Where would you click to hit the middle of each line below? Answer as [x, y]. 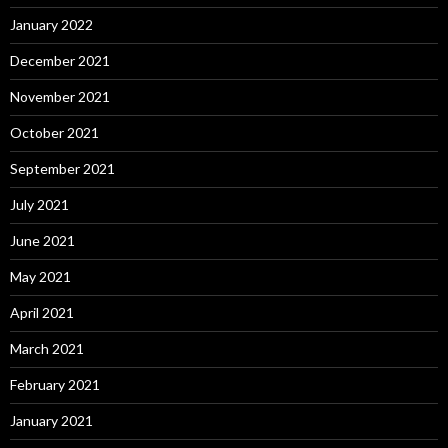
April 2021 [42, 313]
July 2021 [39, 205]
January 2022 [51, 25]
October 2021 [54, 133]
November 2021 [60, 97]
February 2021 [55, 385]
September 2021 [62, 169]
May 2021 [40, 277]
